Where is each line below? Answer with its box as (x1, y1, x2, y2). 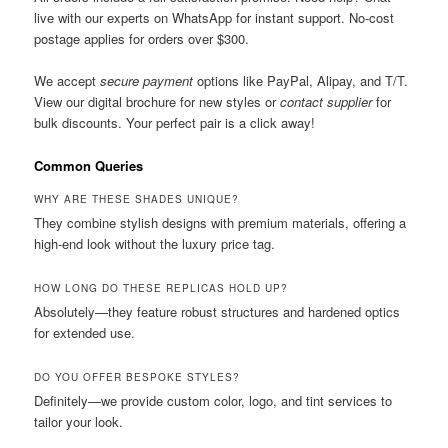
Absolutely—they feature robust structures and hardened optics (34, 302, 401, 322)
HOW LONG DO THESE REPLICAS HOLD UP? (34, 281, 289, 296)
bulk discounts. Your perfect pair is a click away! (34, 113, 316, 133)
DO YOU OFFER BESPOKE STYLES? (34, 370, 241, 385)
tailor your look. (34, 412, 124, 432)
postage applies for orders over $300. (34, 29, 250, 49)
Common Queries (34, 155, 144, 175)
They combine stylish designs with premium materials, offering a (34, 213, 407, 233)
